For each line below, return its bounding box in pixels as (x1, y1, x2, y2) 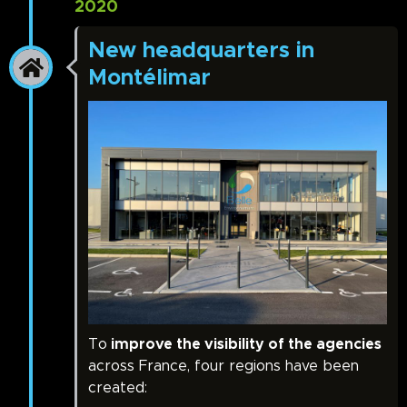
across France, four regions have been (88, 359, 359, 374)
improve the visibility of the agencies (107, 337, 382, 352)
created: (88, 381, 147, 396)
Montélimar (88, 66, 211, 89)
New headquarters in (88, 39, 314, 62)
